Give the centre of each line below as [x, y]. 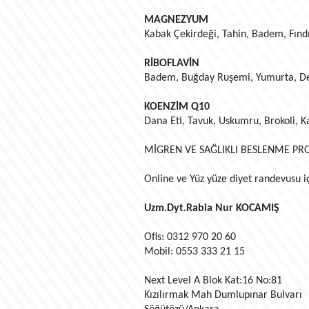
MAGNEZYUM [176, 20]
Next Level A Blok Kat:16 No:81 [213, 281]
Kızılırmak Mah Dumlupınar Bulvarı [223, 296]
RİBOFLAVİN [171, 64]
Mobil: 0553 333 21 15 [194, 252]
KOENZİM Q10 [177, 107]
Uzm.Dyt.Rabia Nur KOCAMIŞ [211, 209]
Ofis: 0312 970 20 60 [190, 238]
